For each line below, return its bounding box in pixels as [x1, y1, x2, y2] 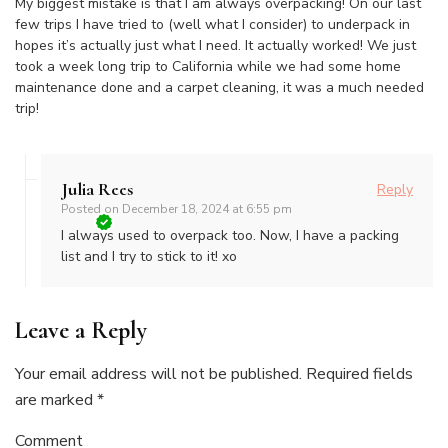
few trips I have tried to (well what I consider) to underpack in [15, 15, 410, 35]
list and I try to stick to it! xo [61, 247, 237, 267]
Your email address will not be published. [15, 363, 302, 386]
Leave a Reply [15, 316, 147, 346]
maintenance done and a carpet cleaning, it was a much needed [15, 78, 424, 98]
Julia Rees [61, 178, 133, 201]
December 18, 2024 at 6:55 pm [122, 201, 292, 218]
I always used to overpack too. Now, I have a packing [61, 226, 399, 246]
